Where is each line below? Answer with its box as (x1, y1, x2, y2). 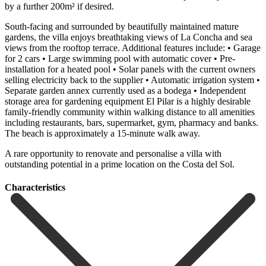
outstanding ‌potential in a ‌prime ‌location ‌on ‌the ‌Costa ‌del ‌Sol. (5, 159, 235, 169)
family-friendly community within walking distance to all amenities (5, 106, 255, 117)
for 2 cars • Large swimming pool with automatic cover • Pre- (5, 53, 235, 64)
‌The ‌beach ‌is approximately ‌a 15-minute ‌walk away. (5, 128, 200, 138)
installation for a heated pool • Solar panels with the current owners (5, 64, 255, 74)
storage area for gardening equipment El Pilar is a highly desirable (5, 96, 251, 106)
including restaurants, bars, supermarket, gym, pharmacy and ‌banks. (5, 117, 258, 128)
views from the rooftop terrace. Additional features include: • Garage (5, 42, 261, 53)
